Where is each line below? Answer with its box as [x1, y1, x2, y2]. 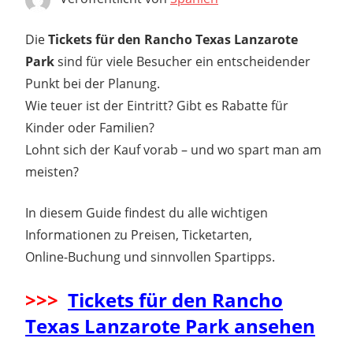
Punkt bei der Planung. [25, 74, 160, 92]
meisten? [25, 162, 79, 180]
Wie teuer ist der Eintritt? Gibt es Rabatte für [25, 96, 288, 114]
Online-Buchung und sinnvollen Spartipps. [25, 247, 275, 266]
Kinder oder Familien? [25, 118, 154, 136]
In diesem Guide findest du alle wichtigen [25, 203, 268, 221]
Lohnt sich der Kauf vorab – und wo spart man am [25, 140, 321, 158]
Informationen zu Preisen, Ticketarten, [25, 225, 252, 243]
